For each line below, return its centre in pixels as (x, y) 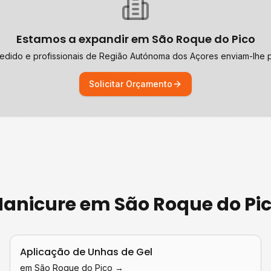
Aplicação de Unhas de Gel (86, 252)
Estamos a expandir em (84, 39)
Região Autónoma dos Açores (159, 56)
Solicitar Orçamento (131, 84)
